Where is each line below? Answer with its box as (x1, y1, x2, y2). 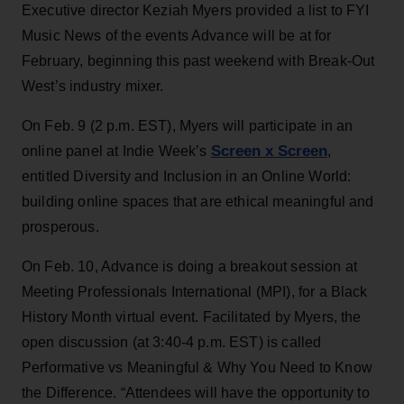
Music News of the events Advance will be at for (22, 27, 332, 43)
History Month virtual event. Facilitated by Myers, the (22, 308, 362, 325)
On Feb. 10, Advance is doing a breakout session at (22, 258, 358, 274)
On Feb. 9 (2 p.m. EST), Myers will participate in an (22, 117, 353, 133)
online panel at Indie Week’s (22, 142, 211, 159)
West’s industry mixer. (22, 78, 164, 94)
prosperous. (22, 218, 99, 234)
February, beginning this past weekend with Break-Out (22, 52, 375, 69)
